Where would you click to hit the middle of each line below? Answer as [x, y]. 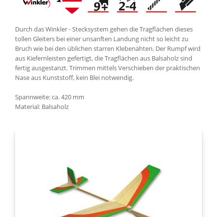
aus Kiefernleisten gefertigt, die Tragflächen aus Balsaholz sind [104, 58]
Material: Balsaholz [42, 107]
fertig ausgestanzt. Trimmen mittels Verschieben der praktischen [108, 68]
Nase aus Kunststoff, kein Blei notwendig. [74, 77]
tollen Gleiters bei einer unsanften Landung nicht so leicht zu [102, 39]
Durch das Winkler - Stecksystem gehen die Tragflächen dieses [104, 29]
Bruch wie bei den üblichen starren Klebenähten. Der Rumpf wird [108, 48]
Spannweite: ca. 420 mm [50, 97]
